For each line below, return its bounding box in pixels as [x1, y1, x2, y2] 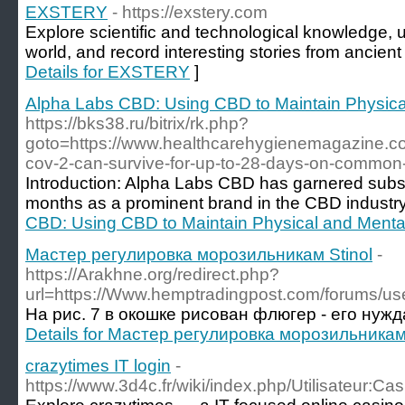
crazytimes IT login [25, 356, 171, 375]
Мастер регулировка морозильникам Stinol [25, 245, 372, 264]
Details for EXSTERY [25, 62, 190, 81]
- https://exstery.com [112, 3, 268, 22]
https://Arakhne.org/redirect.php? [25, 265, 279, 284]
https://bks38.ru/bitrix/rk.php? [25, 114, 249, 133]
